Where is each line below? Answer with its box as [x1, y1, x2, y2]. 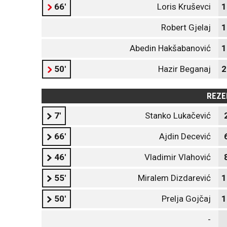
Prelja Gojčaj [162, 194, 211, 204]
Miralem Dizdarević [138, 173, 211, 183]
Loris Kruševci [157, 2, 211, 12]
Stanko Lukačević [145, 110, 211, 121]
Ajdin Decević [159, 131, 211, 141]
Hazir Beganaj [158, 64, 211, 74]
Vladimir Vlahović [144, 152, 211, 162]
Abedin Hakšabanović [130, 43, 211, 53]
